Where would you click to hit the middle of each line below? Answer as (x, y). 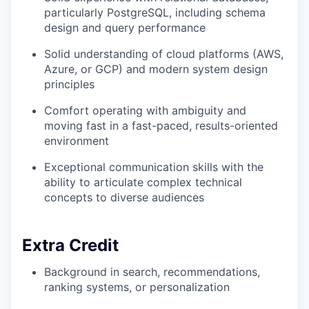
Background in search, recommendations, (152, 272)
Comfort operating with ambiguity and (145, 111)
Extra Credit (70, 246)
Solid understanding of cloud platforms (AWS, (164, 54)
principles (69, 84)
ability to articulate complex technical (143, 182)
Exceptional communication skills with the (154, 167)
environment (77, 141)
